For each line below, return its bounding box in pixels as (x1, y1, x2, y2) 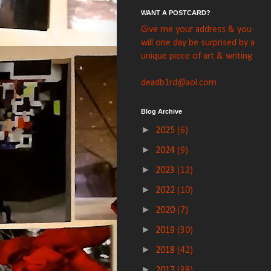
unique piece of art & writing (141, 51, 252, 61)
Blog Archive (141, 108, 182, 115)
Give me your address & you (141, 25, 252, 34)
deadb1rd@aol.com (141, 78, 217, 88)
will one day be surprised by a (141, 38, 255, 48)
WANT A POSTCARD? (141, 9, 211, 16)
